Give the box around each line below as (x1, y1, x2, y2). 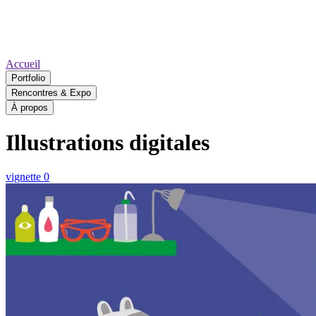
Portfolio (11, 72, 45, 83)
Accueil (6, 57, 40, 70)
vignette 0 (6, 171, 49, 183)
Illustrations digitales (6, 129, 209, 155)
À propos (11, 102, 48, 113)
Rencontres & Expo (11, 87, 91, 98)
